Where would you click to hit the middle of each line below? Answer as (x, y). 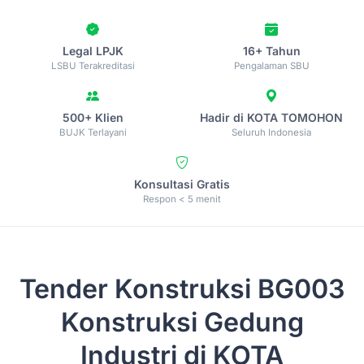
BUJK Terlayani (93, 132)
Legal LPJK (93, 51)
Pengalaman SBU (271, 66)
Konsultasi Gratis (182, 184)
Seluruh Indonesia (271, 132)
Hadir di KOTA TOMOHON (271, 117)
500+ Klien (93, 117)
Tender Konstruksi (139, 289)
